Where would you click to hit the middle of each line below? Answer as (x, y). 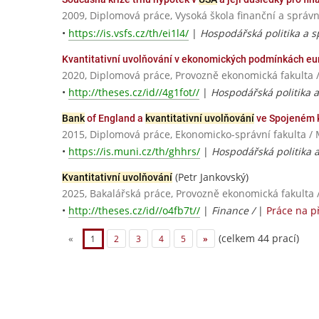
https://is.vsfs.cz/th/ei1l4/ (129, 33)
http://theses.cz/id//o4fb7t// (134, 211)
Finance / (235, 211)
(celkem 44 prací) (257, 238)
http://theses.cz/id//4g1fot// (134, 92)
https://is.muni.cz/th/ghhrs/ (134, 151)
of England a (115, 118)
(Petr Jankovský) (210, 177)
